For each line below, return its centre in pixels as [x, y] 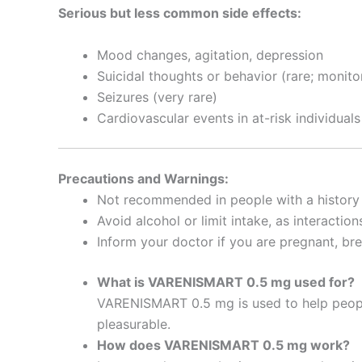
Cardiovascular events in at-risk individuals [229, 118]
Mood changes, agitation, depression [210, 55]
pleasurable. [134, 324]
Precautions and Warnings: [143, 178]
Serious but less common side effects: [180, 13]
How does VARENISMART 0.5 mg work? [223, 345]
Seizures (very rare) [157, 97]
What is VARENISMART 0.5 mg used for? [226, 282]
